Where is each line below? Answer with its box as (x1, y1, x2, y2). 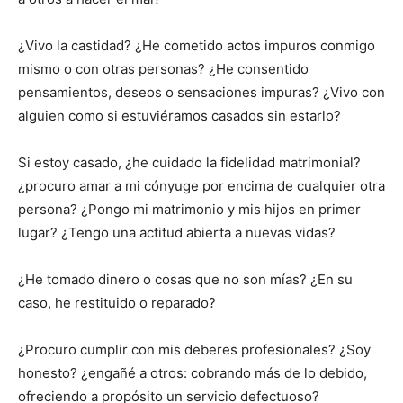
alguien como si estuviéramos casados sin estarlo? (18, 107, 341, 125)
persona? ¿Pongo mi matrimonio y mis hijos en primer (18, 201, 361, 219)
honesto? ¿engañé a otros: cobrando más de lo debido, (18, 364, 367, 382)
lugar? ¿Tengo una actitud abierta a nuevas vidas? (18, 224, 336, 242)
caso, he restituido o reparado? (18, 294, 216, 312)
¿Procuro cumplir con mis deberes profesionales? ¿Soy (18, 341, 371, 359)
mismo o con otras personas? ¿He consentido (18, 60, 309, 78)
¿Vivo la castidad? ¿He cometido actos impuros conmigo (18, 37, 375, 55)
